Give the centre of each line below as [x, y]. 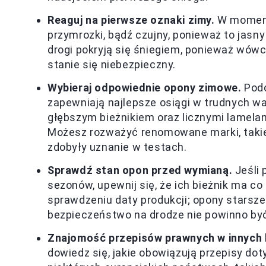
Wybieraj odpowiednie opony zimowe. [145, 88]
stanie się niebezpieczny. [112, 64]
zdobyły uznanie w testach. [117, 147]
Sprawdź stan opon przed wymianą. [140, 170]
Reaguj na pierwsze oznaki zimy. [131, 20]
